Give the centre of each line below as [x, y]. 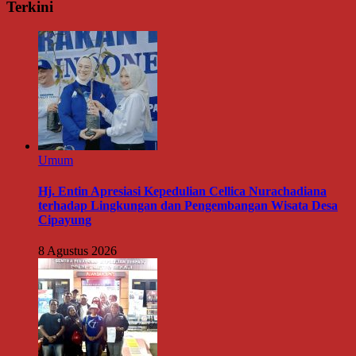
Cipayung [65, 220]
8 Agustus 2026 [77, 251]
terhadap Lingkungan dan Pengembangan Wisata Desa [188, 206]
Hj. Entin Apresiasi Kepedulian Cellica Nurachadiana [182, 192]
